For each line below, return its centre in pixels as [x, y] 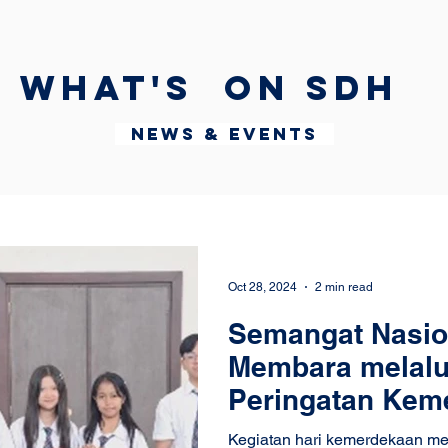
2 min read [344, 287]
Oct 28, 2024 [262, 287]
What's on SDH [209, 87]
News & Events [224, 134]
